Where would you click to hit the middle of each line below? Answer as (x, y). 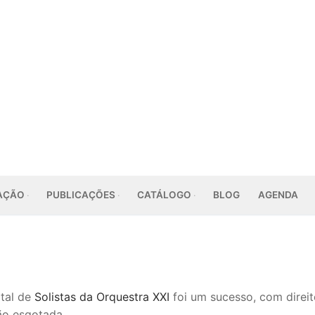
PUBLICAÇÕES (81, 195)
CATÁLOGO (164, 195)
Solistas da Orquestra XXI (102, 296)
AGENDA (278, 195)
